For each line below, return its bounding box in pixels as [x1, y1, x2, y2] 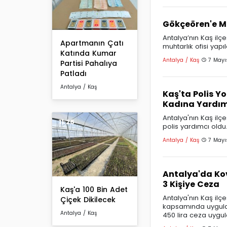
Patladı [60, 68, 87, 79]
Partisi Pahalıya [60, 58, 117, 69]
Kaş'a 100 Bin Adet [60, 184, 128, 195]
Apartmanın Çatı [60, 38, 124, 49]
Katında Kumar [60, 48, 117, 59]
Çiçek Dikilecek [60, 195, 116, 205]
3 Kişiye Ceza [163, 178, 219, 190]
